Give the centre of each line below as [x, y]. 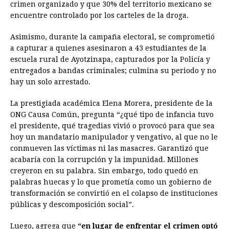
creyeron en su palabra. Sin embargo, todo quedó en [104, 170]
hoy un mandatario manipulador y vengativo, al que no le [114, 137]
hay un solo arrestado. [50, 82]
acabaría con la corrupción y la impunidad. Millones [104, 159]
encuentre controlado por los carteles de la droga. [99, 15]
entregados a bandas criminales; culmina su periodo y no [113, 70]
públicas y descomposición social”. [72, 204]
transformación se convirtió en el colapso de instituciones [114, 193]
